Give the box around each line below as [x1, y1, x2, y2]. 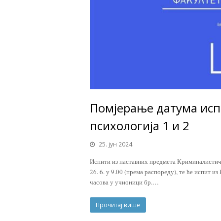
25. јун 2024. [99, 140, 134, 149]
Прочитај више [95, 201, 140, 210]
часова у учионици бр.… [90, 178, 159, 187]
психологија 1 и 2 [90, 117, 189, 134]
